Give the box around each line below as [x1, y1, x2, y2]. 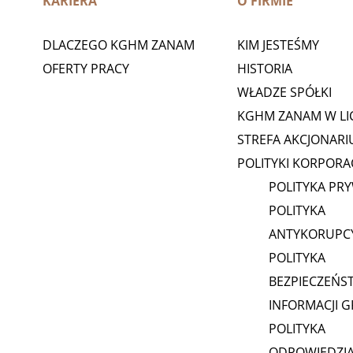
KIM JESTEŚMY [236, 36, 319, 54]
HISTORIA [236, 60, 292, 78]
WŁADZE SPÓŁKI [236, 84, 332, 102]
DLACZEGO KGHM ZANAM [42, 36, 195, 54]
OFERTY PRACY [42, 60, 129, 78]
